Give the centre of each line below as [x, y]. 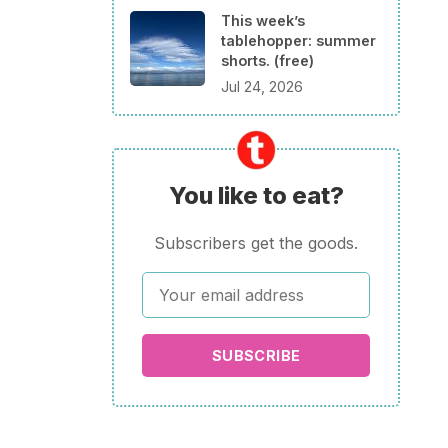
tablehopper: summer [298, 40]
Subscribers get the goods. [256, 243]
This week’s [263, 20]
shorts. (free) [267, 60]
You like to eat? [256, 195]
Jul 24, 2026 [262, 86]
